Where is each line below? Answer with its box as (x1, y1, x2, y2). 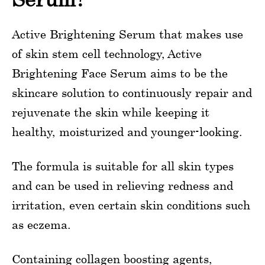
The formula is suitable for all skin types (12, 159, 234, 173)
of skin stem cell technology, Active (12, 47, 202, 60)
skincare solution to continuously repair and (12, 86, 252, 99)
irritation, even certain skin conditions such (12, 198, 250, 212)
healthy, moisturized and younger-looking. (12, 125, 243, 138)
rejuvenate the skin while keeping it (12, 105, 209, 119)
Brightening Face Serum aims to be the (12, 66, 228, 80)
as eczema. (12, 218, 71, 231)
